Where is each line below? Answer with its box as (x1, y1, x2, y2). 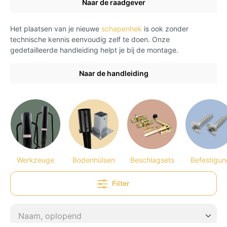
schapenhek (101, 24, 142, 33)
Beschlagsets (130, 155, 174, 164)
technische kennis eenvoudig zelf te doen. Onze (10, 34, 170, 44)
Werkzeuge (17, 155, 54, 164)
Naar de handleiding (79, 68, 148, 78)
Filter (112, 178, 130, 187)
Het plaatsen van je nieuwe (10, 24, 101, 33)
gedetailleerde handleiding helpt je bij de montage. (10, 45, 178, 54)
